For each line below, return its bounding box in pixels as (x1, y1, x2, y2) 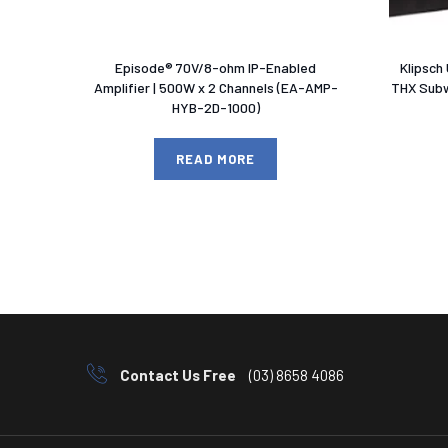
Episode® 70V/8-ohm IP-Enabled (115, 58, 317, 76)
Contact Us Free (120, 366, 236, 385)
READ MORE (176, 150, 256, 167)
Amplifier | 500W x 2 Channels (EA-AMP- (93, 78, 338, 96)
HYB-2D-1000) (171, 98, 260, 116)
